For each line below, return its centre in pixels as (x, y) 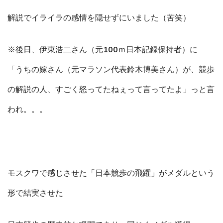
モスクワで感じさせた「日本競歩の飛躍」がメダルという (111, 173)
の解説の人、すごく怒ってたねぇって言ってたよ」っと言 (111, 90)
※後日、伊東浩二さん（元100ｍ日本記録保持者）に (103, 50)
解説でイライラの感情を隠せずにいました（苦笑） (99, 18)
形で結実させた (35, 193)
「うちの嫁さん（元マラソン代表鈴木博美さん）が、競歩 (111, 70)
